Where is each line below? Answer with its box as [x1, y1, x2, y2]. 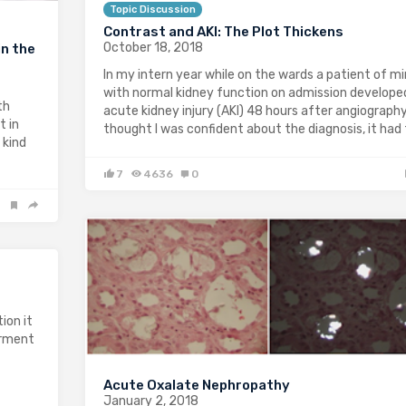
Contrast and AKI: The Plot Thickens [103, 23, 343, 40]
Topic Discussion [110, 3, 196, 15]
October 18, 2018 [103, 39, 203, 55]
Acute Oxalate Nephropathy [103, 376, 290, 393]
